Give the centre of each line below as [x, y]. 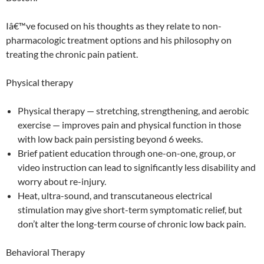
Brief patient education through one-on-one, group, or [127, 153]
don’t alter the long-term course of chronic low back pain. [132, 224]
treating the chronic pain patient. [72, 54]
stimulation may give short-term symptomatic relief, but [130, 210]
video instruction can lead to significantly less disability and [137, 167]
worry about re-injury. [62, 181]
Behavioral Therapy [45, 252]
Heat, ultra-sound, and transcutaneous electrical [115, 196]
